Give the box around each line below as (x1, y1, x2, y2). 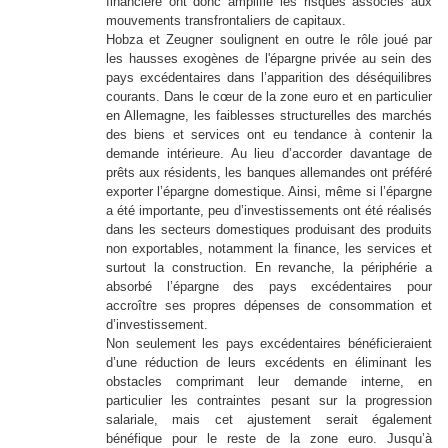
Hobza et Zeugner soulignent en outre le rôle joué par (106, 32, 432, 48)
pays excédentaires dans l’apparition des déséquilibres (106, 70, 432, 86)
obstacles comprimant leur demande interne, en (106, 374, 432, 390)
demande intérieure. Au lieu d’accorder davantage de (106, 146, 432, 162)
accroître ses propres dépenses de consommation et (106, 298, 432, 314)
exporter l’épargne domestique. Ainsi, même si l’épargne (106, 184, 432, 200)
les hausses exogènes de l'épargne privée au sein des (106, 51, 432, 67)
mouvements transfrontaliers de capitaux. (106, 13, 350, 29)
